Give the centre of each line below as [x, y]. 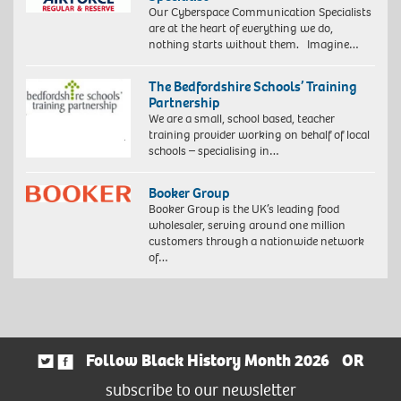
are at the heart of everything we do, [240, 28]
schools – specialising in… [213, 150]
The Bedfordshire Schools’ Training [252, 86]
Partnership [184, 102]
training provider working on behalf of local [259, 134]
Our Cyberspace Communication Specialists [260, 12]
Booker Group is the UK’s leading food [243, 209]
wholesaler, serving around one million [247, 225]
